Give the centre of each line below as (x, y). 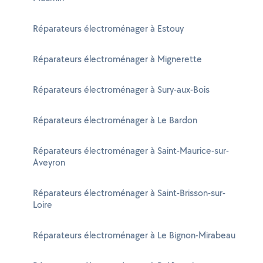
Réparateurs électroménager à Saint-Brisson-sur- (129, 193)
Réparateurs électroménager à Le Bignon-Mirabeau (134, 235)
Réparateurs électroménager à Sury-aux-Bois (121, 90)
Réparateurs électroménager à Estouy (108, 28)
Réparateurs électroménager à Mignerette (117, 59)
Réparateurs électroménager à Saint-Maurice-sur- (131, 151)
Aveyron (49, 162)
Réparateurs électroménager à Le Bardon (115, 120)
